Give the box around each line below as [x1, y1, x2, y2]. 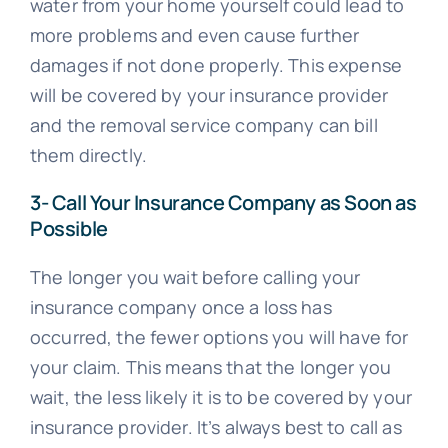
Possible [29, 215, 108, 243]
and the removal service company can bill [29, 113, 378, 138]
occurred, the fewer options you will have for [29, 325, 409, 350]
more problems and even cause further [29, 23, 360, 48]
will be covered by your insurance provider [29, 83, 389, 108]
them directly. [29, 143, 148, 168]
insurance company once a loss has [29, 295, 332, 320]
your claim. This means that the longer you [29, 355, 392, 380]
